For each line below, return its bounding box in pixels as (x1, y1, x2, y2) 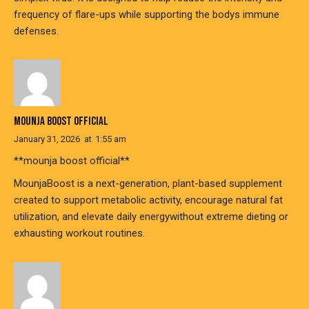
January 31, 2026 (14, 134, 80, 145)
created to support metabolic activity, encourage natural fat (14, 194, 283, 207)
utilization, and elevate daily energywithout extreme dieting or (14, 210, 288, 223)
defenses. (14, 24, 59, 37)
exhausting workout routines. (14, 227, 145, 240)
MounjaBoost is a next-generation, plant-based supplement (14, 177, 282, 190)
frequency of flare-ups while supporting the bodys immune (14, 8, 279, 21)
